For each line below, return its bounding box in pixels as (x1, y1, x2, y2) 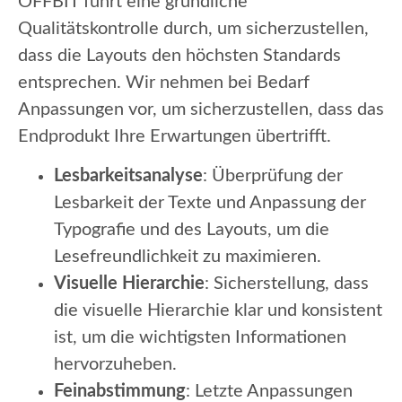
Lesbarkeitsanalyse (54, 166, 203, 185)
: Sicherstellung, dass (205, 274, 369, 293)
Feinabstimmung (54, 381, 186, 400)
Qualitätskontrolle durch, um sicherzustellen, (18, 19, 369, 38)
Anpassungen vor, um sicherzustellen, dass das (18, 100, 384, 118)
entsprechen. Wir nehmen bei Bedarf (18, 73, 310, 92)
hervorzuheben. (54, 354, 177, 373)
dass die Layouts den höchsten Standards (18, 46, 341, 65)
